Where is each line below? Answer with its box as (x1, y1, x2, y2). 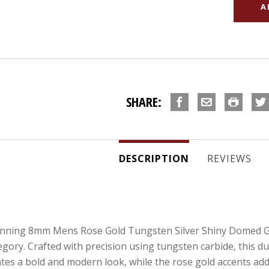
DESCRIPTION (118, 151, 189, 165)
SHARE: (125, 92, 162, 111)
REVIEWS (207, 151, 252, 165)
